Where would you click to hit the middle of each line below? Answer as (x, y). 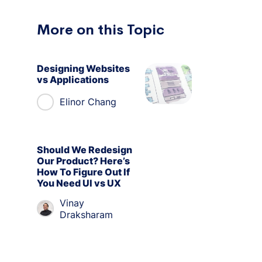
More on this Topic (101, 30)
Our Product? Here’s (83, 161)
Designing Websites (83, 68)
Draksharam (86, 214)
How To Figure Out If (83, 172)
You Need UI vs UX (79, 183)
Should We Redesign (85, 149)
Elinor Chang (88, 102)
